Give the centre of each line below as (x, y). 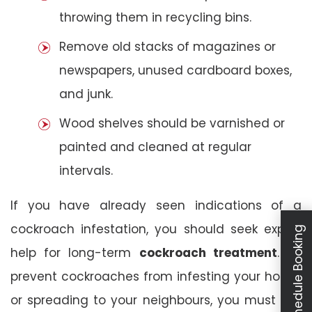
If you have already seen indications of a (156, 205)
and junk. (86, 94)
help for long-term (75, 252)
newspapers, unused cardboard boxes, (175, 70)
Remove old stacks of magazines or (167, 46)
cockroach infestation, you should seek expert (156, 229)
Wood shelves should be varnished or (172, 123)
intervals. (86, 170)
